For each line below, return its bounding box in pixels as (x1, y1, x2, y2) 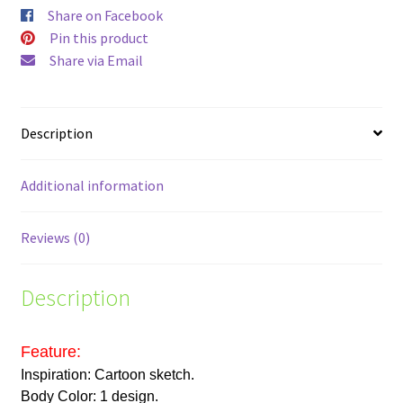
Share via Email (49, 51, 143, 70)
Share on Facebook (47, 6, 163, 25)
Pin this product (49, 29, 148, 48)
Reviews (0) (20, 228, 90, 246)
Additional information (20, 175, 164, 194)
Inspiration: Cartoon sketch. (20, 367, 194, 383)
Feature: (20, 343, 81, 362)
